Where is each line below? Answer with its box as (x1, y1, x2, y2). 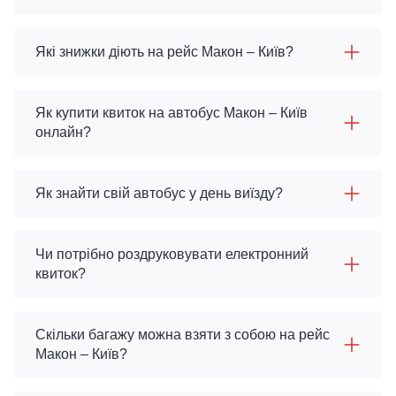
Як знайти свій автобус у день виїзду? (35, 186, 283, 201)
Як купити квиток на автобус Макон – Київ (35, 105, 308, 120)
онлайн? (35, 125, 91, 140)
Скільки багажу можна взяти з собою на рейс (35, 327, 330, 342)
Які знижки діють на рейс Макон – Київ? (35, 44, 293, 59)
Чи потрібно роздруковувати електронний (35, 247, 308, 262)
